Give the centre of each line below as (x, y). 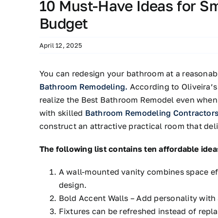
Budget (64, 23)
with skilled (62, 113)
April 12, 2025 (61, 45)
